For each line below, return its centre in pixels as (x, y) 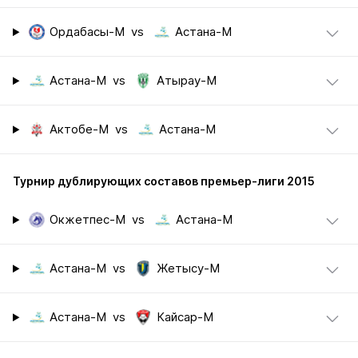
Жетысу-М (188, 269)
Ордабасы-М (88, 32)
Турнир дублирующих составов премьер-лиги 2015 (164, 181)
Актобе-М (80, 130)
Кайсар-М (185, 318)
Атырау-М (186, 81)
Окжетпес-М (88, 220)
